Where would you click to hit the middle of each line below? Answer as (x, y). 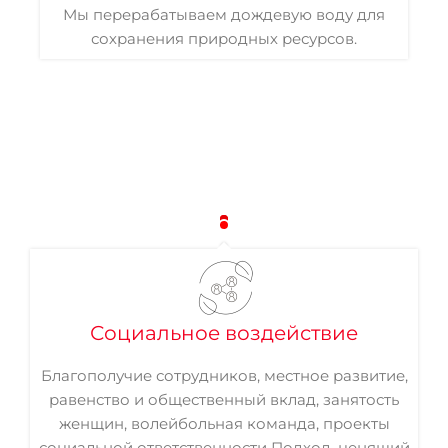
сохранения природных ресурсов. (224, 38)
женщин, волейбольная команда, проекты (224, 423)
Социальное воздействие (224, 333)
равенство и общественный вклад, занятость (224, 399)
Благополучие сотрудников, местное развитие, (224, 375)
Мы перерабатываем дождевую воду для (224, 14)
